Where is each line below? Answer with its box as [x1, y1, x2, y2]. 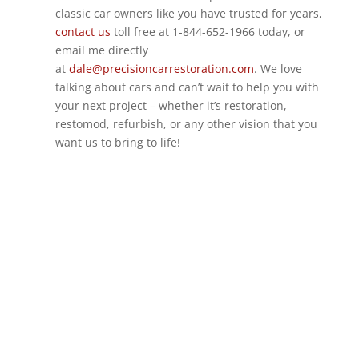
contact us [54, 24, 111, 39]
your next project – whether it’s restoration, [54, 98, 287, 113]
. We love [253, 61, 302, 76]
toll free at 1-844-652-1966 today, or [110, 24, 305, 39]
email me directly [54, 42, 148, 58]
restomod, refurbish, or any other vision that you [54, 116, 317, 131]
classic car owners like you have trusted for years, [54, 6, 322, 21]
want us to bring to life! [54, 135, 180, 150]
